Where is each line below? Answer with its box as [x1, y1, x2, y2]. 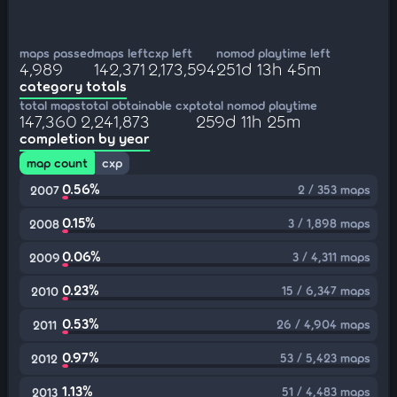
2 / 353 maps [298, 182, 370, 197]
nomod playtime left [216, 45, 331, 60]
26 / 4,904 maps [276, 316, 370, 331]
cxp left [148, 45, 192, 60]
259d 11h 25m [196, 110, 300, 131]
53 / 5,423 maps [280, 350, 370, 365]
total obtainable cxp [81, 97, 196, 113]
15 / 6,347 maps [282, 283, 370, 298]
